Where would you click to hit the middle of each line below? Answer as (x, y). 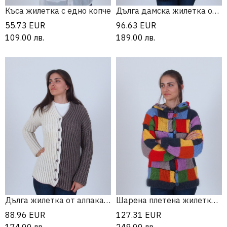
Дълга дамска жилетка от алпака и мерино (216, 11)
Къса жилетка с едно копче (58, 11)
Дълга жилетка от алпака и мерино (107, 200)
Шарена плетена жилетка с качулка (215, 200)
